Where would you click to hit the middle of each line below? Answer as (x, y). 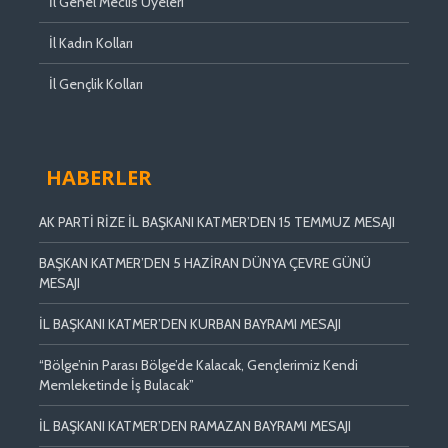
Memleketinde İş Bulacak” (116, 384)
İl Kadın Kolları (91, 42)
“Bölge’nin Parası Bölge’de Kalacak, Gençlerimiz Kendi (198, 364)
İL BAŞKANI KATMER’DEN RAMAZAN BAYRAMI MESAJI (195, 425)
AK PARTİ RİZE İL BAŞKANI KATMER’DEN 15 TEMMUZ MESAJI (217, 221)
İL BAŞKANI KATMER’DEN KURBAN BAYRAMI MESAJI (190, 323)
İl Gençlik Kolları (96, 83)
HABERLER (99, 177)
